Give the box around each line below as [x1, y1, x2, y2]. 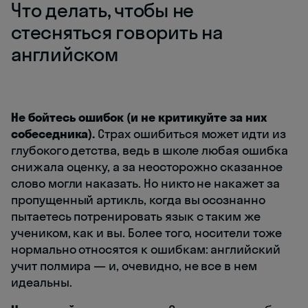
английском [11, 42, 118, 67]
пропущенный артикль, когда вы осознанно [11, 192, 266, 208]
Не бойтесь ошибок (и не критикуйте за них [11, 109, 267, 126]
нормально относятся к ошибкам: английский [11, 241, 280, 258]
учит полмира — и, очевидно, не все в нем [11, 258, 258, 274]
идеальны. [11, 274, 72, 291]
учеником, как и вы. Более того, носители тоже [11, 225, 282, 241]
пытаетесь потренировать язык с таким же [11, 208, 261, 225]
